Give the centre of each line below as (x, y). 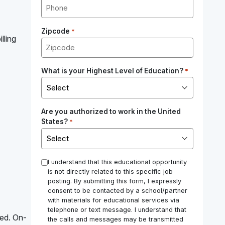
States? (54, 122)
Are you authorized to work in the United (111, 112)
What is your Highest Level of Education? (112, 71)
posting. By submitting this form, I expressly (114, 181)
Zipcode (55, 31)
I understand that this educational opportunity (117, 162)
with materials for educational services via (113, 200)
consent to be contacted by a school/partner (117, 191)
